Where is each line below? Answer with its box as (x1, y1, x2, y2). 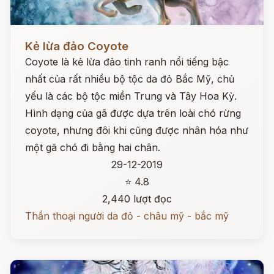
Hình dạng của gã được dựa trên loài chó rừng (25, 107, 241, 119)
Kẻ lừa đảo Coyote (25, 39, 128, 53)
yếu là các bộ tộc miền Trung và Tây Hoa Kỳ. (25, 90, 237, 102)
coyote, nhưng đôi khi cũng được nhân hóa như (25, 124, 248, 136)
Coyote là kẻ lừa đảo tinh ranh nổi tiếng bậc (25, 56, 229, 68)
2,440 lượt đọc (102, 193, 172, 205)
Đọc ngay (10, 31, 55, 43)
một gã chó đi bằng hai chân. (25, 141, 160, 154)
